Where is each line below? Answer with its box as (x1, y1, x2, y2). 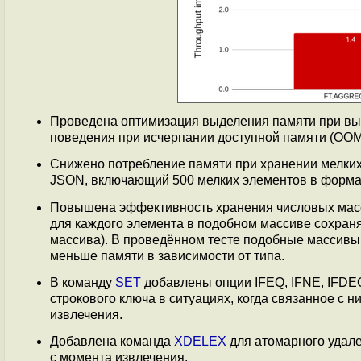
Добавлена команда (50, 334, 174, 349)
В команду (50, 275, 115, 289)
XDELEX (174, 334, 226, 349)
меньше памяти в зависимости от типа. (50, 248, 284, 263)
